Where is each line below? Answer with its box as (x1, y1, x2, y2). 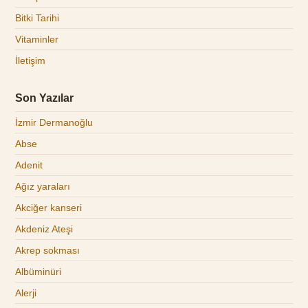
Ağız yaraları (15, 181, 71, 192)
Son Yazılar (15, 92, 74, 104)
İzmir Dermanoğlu (15, 117, 93, 129)
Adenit (15, 159, 43, 171)
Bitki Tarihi (15, 12, 60, 24)
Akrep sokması (15, 245, 80, 256)
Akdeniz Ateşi (15, 223, 74, 235)
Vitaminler (15, 34, 59, 45)
